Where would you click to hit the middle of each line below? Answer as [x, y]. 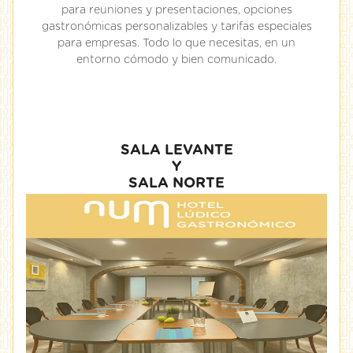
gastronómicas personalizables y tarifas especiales [176, 27]
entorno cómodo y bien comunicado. [176, 60]
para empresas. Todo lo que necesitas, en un [176, 43]
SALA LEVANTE [176, 150]
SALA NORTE [176, 184]
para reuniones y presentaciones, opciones [176, 10]
